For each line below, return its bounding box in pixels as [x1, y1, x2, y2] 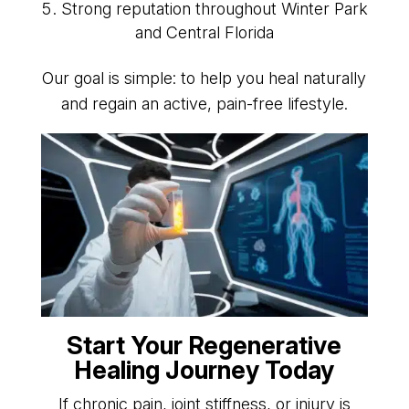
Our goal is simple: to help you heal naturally [42, 68, 367, 88]
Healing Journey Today [74, 354, 335, 385]
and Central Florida [134, 22, 274, 42]
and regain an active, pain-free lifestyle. [60, 93, 348, 113]
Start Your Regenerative [67, 330, 342, 361]
